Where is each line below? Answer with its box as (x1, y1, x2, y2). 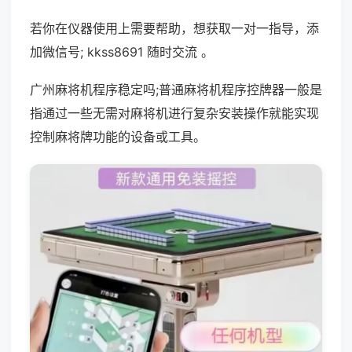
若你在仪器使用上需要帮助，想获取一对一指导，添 (30, 20, 319, 36)
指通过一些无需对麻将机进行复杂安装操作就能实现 (30, 105, 319, 121)
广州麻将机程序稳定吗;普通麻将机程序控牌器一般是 (30, 82, 322, 97)
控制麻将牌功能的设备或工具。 (30, 129, 206, 145)
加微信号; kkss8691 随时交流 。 (30, 44, 214, 60)
